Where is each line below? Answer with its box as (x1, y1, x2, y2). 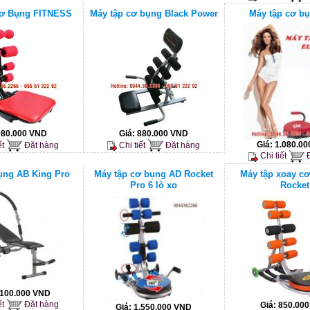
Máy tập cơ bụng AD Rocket (94, 168, 213, 179)
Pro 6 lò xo (130, 179, 177, 190)
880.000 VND (137, 129, 188, 139)
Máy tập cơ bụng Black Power (89, 8, 218, 19)
